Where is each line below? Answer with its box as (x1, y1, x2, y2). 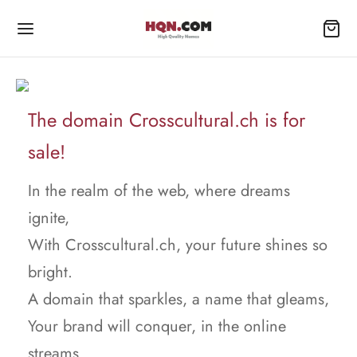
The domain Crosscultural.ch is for (28, 106, 305, 134)
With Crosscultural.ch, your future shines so (28, 233, 328, 257)
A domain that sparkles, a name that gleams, (28, 288, 329, 311)
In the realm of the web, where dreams (28, 179, 290, 202)
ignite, (28, 206, 69, 229)
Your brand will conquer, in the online (28, 315, 286, 338)
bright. (28, 261, 73, 284)
